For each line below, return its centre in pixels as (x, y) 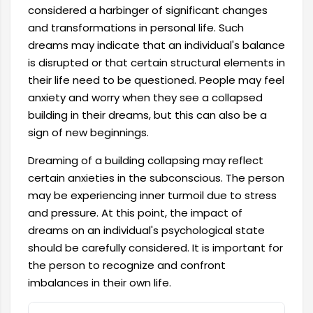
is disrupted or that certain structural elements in (156, 63)
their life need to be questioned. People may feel (156, 80)
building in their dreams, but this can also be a (147, 115)
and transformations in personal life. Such (136, 28)
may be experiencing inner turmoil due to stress (152, 195)
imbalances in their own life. (100, 283)
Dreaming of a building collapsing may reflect (146, 160)
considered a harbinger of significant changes (148, 10)
